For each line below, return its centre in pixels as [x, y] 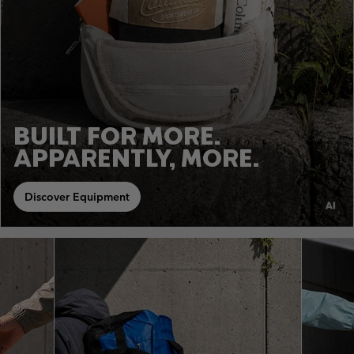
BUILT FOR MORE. [117, 136]
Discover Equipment [77, 197]
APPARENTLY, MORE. [136, 158]
